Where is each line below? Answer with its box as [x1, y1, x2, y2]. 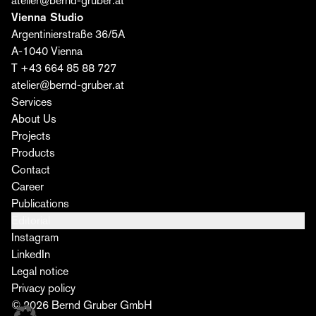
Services [11, 95, 52, 109]
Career [11, 180, 44, 193]
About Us [11, 112, 56, 126]
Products [11, 146, 55, 159]
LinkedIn [11, 248, 50, 261]
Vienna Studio [11, 11, 83, 24]
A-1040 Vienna [11, 44, 83, 58]
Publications [11, 197, 69, 210]
